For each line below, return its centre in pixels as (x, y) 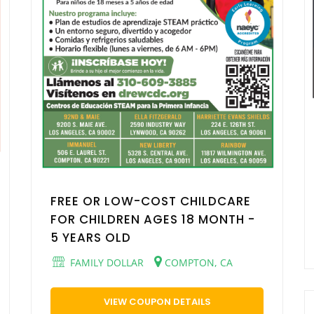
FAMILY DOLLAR (105, 262)
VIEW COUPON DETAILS (157, 301)
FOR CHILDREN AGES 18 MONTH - (153, 219)
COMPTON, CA (197, 262)
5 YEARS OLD (91, 237)
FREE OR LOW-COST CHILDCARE (151, 201)
